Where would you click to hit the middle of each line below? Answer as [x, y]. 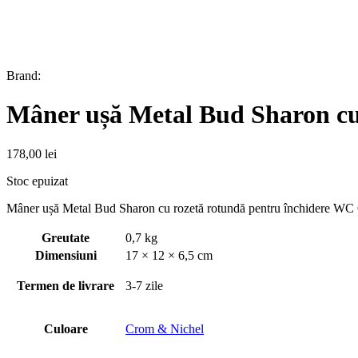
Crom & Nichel [165, 328]
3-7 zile [144, 285]
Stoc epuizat [37, 181]
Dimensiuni [66, 255]
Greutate [66, 237]
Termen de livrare [66, 285]
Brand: [25, 76]
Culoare [66, 328]
